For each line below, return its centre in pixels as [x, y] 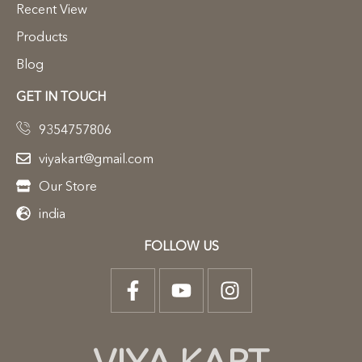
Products [42, 36]
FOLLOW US [181, 245]
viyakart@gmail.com [96, 158]
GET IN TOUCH [61, 96]
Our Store [67, 185]
